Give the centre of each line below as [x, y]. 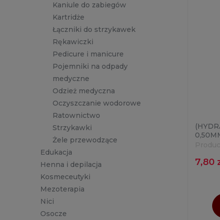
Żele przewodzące [85, 140]
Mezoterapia [62, 189]
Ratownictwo [76, 116]
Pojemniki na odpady [90, 67]
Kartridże [69, 17]
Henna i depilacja [71, 165]
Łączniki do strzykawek [94, 30]
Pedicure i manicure [88, 54]
